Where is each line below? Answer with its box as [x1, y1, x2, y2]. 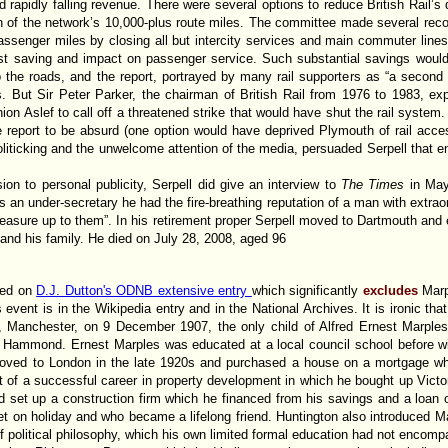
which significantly [251, 282, 363, 298]
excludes [362, 282, 423, 298]
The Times [341, 176, 410, 192]
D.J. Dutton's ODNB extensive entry [36, 282, 252, 298]
